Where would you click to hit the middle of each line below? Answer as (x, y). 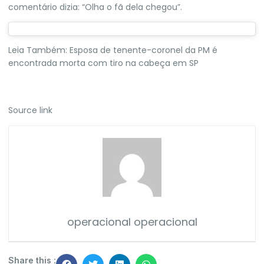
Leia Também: (39, 50)
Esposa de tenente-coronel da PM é (143, 50)
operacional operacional (132, 222)
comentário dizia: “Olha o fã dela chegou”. (95, 7)
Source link (30, 110)
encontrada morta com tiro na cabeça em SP (103, 63)
